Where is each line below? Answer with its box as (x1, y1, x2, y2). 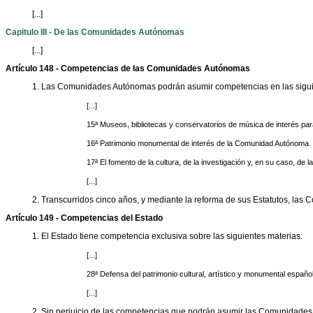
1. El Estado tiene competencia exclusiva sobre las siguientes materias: (31, 231, 303, 242)
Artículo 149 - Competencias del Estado (6, 213, 163, 224)
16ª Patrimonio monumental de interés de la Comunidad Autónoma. (87, 139, 312, 148)
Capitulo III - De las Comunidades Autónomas (6, 27, 184, 38)
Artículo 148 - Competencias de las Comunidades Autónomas (6, 64, 250, 74)
